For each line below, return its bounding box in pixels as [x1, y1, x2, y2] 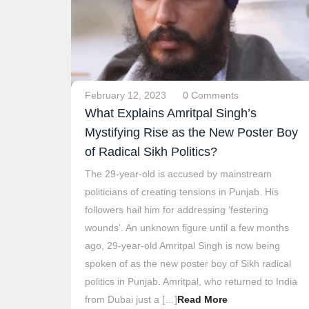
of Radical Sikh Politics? [85, 144, 217, 159]
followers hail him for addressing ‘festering [85, 203, 268, 215]
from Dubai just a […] [85, 293, 177, 305]
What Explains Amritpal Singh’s [85, 106, 257, 120]
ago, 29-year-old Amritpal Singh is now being [85, 239, 280, 251]
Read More [177, 293, 228, 305]
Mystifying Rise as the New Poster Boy [85, 125, 298, 139]
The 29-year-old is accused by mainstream [85, 168, 272, 179]
